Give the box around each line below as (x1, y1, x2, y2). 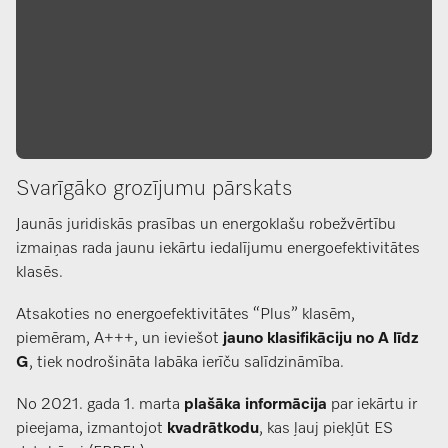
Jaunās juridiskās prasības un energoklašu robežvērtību (16, 217, 396, 234)
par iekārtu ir (327, 397, 417, 414)
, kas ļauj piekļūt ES (259, 421, 393, 438)
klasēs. (16, 265, 63, 282)
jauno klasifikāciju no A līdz (223, 331, 419, 348)
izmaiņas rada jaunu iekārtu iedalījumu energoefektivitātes (16, 241, 420, 258)
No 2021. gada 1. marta (16, 397, 184, 414)
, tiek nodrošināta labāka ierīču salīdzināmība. (29, 355, 344, 372)
